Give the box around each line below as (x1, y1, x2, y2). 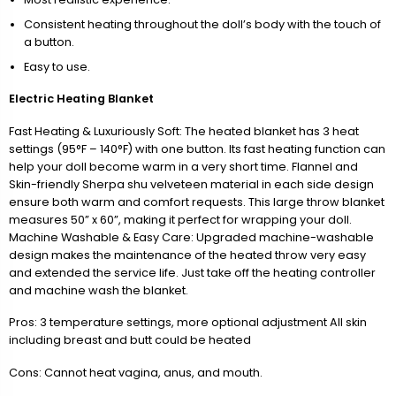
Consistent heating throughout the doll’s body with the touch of (23, 16, 381, 32)
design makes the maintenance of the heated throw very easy (9, 247, 366, 263)
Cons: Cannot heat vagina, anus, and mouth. (9, 365, 263, 381)
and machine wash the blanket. (9, 282, 188, 298)
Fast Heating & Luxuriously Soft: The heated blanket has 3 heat (9, 123, 359, 139)
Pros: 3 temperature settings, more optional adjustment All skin (9, 315, 367, 331)
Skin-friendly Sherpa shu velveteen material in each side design (9, 176, 374, 192)
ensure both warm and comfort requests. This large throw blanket (9, 194, 385, 209)
